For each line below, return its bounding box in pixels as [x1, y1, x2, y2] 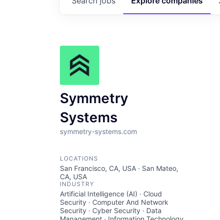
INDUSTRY [60, 180, 94, 188]
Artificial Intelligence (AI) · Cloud [60, 190, 162, 198]
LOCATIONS [60, 155, 98, 162]
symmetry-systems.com [60, 127, 137, 136]
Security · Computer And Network [60, 198, 168, 206]
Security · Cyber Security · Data [60, 206, 162, 215]
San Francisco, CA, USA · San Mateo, [60, 164, 178, 172]
